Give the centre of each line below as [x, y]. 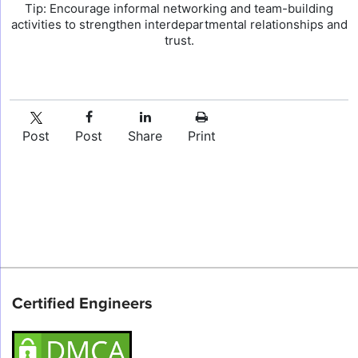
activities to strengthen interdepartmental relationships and [179, 24]
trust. [179, 40]
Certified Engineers [82, 304]
